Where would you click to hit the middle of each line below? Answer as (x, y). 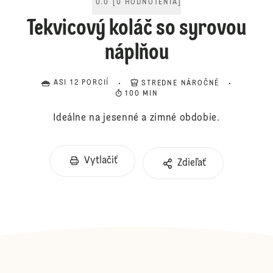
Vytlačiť (101, 161)
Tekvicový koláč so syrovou (136, 29)
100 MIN (142, 94)
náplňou (136, 54)
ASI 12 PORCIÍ (81, 83)
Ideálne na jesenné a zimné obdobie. (136, 118)
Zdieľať (192, 163)
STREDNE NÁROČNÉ (181, 83)
